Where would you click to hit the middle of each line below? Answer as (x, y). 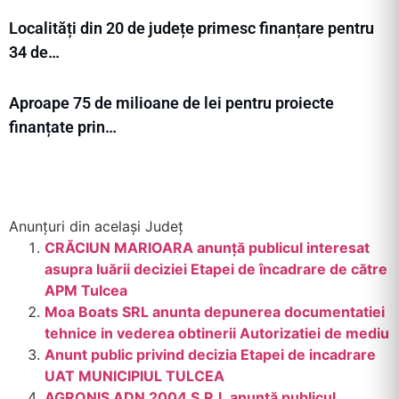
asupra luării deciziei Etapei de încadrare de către (216, 269)
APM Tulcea (86, 291)
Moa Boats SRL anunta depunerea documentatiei (215, 312)
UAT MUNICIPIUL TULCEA (134, 376)
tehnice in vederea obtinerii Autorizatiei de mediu (217, 334)
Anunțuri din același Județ (96, 227)
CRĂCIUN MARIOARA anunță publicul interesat (207, 248)
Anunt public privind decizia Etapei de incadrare (210, 355)
